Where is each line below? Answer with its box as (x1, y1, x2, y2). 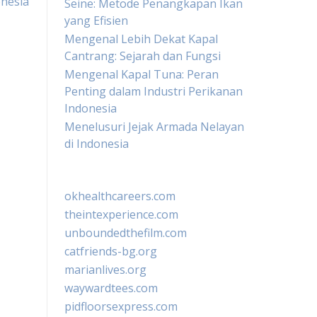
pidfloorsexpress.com (64, 299, 178, 314)
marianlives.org (64, 262, 146, 277)
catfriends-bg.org (64, 243, 157, 259)
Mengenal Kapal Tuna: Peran (64, 67, 219, 82)
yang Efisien (64, 13, 128, 28)
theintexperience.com (64, 207, 178, 222)
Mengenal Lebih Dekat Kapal (64, 31, 218, 47)
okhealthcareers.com (64, 188, 175, 204)
